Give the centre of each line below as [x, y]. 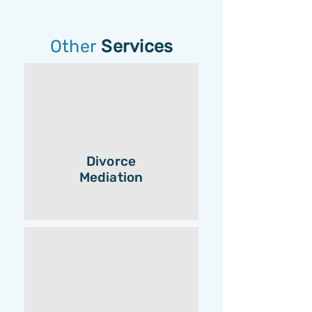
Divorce [111, 161]
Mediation [111, 177]
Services [137, 46]
